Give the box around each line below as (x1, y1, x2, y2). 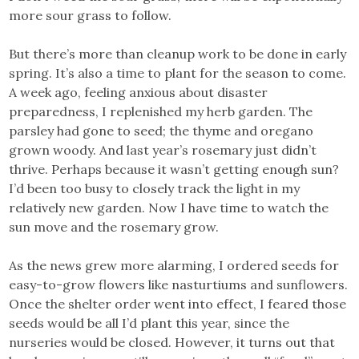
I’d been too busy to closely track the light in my (9, 179, 301, 196)
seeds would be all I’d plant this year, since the (9, 314, 290, 331)
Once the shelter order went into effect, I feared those (9, 295, 347, 312)
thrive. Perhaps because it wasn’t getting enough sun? (9, 160, 340, 177)
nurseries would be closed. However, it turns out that (9, 333, 336, 350)
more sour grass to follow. (9, 6, 172, 23)
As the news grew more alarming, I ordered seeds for (9, 256, 340, 273)
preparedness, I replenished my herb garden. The (9, 103, 313, 119)
